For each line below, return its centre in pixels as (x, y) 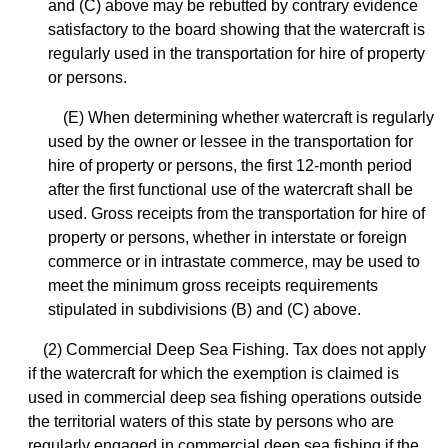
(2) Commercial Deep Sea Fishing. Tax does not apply (234, 350)
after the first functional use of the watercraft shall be (230, 190)
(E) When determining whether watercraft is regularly (248, 118)
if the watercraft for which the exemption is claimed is (213, 374)
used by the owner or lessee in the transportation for (230, 142)
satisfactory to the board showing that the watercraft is (236, 30)
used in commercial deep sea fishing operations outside (225, 398)
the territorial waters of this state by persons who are (211, 422)
